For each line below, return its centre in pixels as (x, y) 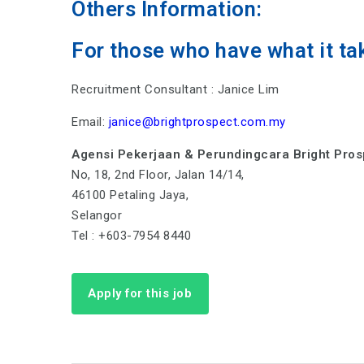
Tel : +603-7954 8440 (132, 236)
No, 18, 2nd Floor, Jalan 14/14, (158, 175)
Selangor (97, 216)
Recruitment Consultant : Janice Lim (175, 90)
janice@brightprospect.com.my (195, 122)
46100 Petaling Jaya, (130, 195)
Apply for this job (140, 293)
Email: (89, 122)
